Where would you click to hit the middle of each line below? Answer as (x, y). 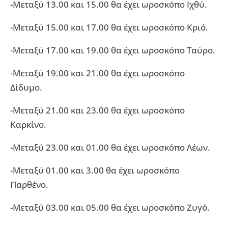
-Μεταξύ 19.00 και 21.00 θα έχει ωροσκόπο (97, 73)
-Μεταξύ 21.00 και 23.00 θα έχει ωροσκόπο (97, 110)
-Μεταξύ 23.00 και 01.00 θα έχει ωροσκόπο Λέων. (110, 147)
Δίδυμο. (26, 87)
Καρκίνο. (28, 124)
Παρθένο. (29, 184)
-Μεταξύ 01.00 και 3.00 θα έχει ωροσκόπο (95, 170)
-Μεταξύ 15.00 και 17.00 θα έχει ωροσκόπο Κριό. (109, 27)
